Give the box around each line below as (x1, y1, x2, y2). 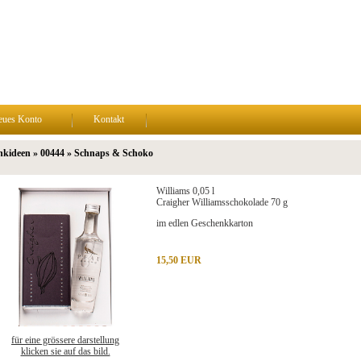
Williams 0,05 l (156, 185, 214, 197)
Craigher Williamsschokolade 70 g (156, 197, 288, 208)
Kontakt (93, 114, 124, 125)
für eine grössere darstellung (11, 334, 119, 346)
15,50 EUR (156, 255, 201, 266)
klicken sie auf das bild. (20, 346, 110, 357)
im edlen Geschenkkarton (156, 218, 253, 229)
